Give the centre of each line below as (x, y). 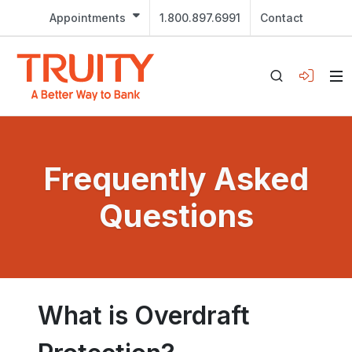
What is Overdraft (144, 315)
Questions (176, 216)
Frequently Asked (176, 179)
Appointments (87, 18)
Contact (281, 18)
